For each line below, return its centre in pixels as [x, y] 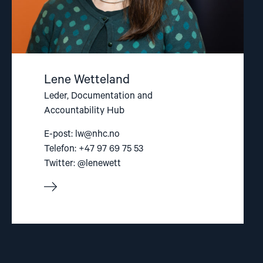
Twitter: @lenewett [82, 163]
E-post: [60, 134]
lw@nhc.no [97, 134]
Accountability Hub [84, 110]
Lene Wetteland [87, 80]
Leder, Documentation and [98, 96]
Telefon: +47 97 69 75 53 [94, 149]
